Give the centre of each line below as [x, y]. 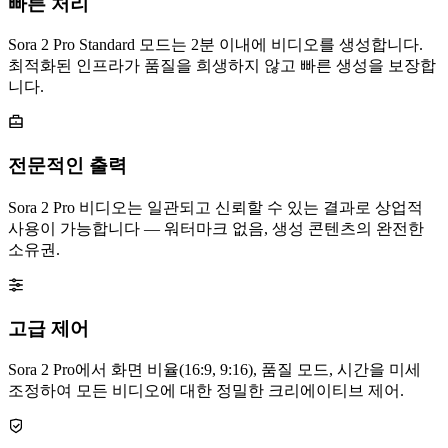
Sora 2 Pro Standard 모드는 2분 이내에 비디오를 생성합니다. [215, 45]
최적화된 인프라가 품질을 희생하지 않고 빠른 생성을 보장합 [222, 66]
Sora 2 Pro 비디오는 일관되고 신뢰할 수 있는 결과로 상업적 [215, 207]
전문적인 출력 [67, 166]
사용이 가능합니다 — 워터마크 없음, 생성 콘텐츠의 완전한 [216, 228]
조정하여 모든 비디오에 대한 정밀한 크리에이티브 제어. [206, 391]
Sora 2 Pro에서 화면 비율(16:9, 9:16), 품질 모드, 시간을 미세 [214, 370]
